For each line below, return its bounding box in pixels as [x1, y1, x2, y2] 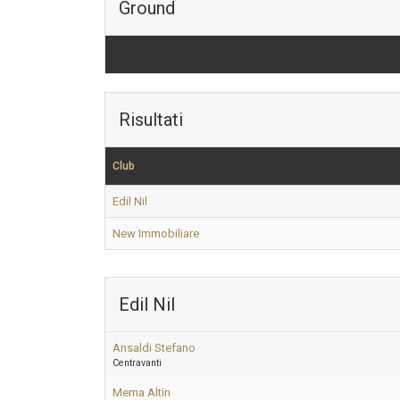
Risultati [119, 109, 183, 130]
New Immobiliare [112, 227, 199, 240]
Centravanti [112, 357, 162, 369]
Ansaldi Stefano [112, 341, 196, 354]
